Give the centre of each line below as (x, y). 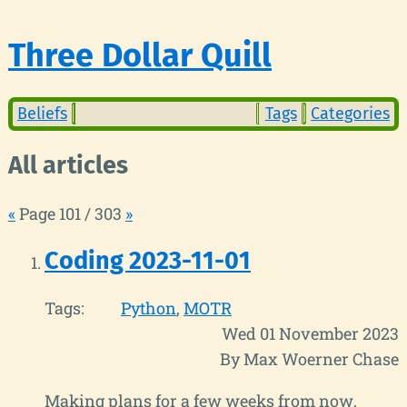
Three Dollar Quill (140, 55)
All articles (68, 166)
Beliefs (42, 114)
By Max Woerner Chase (309, 359)
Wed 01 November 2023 (310, 334)
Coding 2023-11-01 (148, 260)
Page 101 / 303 (70, 213)
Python (149, 308)
